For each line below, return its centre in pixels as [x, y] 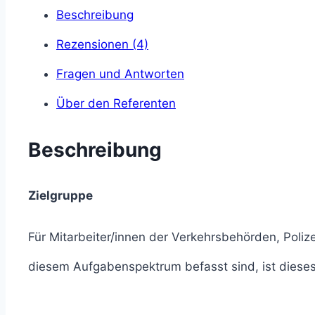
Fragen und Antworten [120, 74]
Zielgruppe [60, 195]
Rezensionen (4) [102, 45]
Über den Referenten [116, 104]
